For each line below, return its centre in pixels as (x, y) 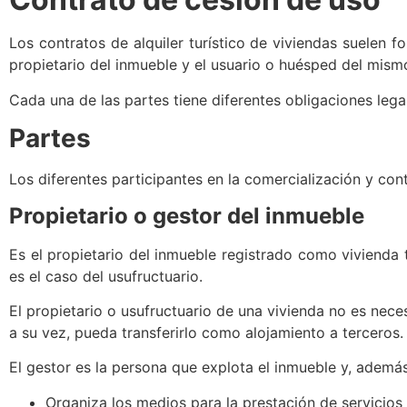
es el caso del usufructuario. (106, 276)
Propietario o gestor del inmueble (187, 215)
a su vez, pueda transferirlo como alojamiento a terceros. (206, 332)
